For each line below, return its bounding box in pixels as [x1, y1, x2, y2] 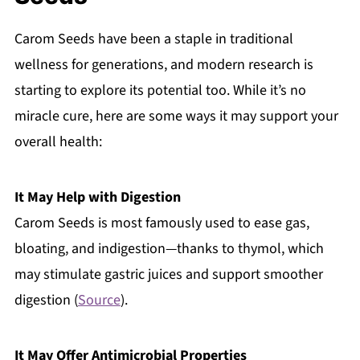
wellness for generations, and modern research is [14, 54, 313, 75]
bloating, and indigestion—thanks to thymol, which [14, 238, 324, 259]
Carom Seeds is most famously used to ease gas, [14, 212, 309, 233]
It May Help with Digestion [14, 186, 181, 207]
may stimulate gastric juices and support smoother [14, 264, 323, 284]
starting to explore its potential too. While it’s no [14, 80, 306, 100]
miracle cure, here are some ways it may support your [14, 105, 338, 126]
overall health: [14, 131, 102, 152]
